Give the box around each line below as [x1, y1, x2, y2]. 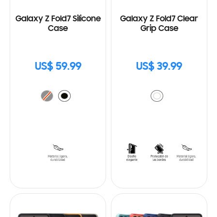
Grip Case [140, 24, 178, 33]
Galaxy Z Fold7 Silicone [15, 15, 101, 24]
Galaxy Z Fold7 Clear [120, 15, 198, 24]
